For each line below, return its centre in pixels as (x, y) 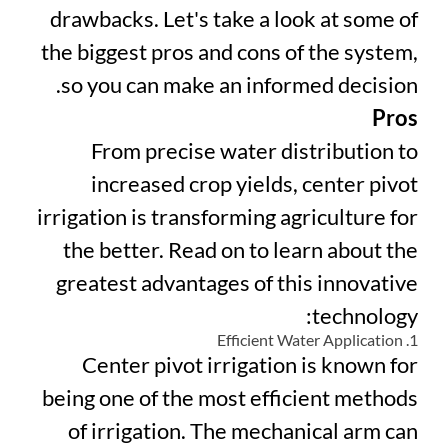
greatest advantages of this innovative (237, 283)
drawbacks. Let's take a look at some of (234, 19)
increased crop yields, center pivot (254, 184)
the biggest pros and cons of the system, (229, 52)
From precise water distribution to (254, 151)
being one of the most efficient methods (230, 398)
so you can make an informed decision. (239, 85)
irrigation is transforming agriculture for (227, 217)
